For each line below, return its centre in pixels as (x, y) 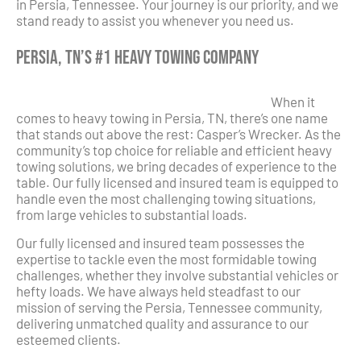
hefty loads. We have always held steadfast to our (158, 290)
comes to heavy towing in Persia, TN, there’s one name (172, 118)
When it (293, 102)
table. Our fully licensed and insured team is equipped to (177, 183)
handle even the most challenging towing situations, (166, 199)
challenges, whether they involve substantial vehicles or (177, 274)
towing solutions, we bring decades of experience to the (176, 166)
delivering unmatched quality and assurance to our (162, 323)
